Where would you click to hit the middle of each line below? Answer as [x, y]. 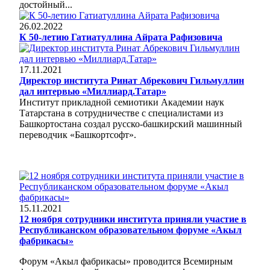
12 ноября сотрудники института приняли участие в [133, 219]
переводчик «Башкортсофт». [78, 134]
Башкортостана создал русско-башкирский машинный [131, 124]
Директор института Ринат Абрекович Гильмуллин [132, 80]
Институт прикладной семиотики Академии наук [122, 102]
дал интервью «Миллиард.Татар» [93, 91]
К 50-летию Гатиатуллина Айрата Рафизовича [121, 37]
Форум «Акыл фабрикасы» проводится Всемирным [126, 261]
